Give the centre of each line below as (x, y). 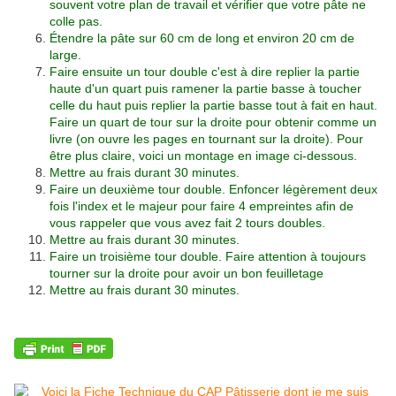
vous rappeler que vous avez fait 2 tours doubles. (187, 223)
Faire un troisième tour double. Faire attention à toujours (208, 257)
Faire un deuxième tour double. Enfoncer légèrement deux (213, 190)
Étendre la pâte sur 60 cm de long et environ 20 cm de (202, 38)
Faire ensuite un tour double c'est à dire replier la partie (205, 72)
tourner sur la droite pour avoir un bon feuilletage (187, 274)
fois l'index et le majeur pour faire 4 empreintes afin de (202, 206)
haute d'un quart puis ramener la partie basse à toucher (206, 89)
